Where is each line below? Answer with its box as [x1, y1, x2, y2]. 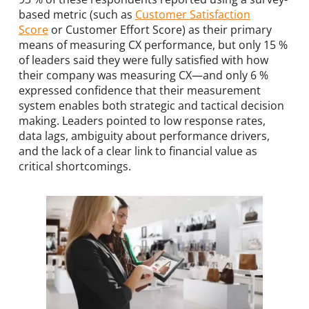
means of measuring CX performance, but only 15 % [18, 37, 288, 53]
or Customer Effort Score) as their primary [48, 22, 272, 38]
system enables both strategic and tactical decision [18, 98, 284, 114]
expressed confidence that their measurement [18, 83, 261, 99]
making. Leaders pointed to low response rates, [18, 113, 266, 129]
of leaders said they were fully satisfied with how [18, 52, 268, 68]
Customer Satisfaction [134, 7, 250, 23]
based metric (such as [18, 7, 135, 23]
